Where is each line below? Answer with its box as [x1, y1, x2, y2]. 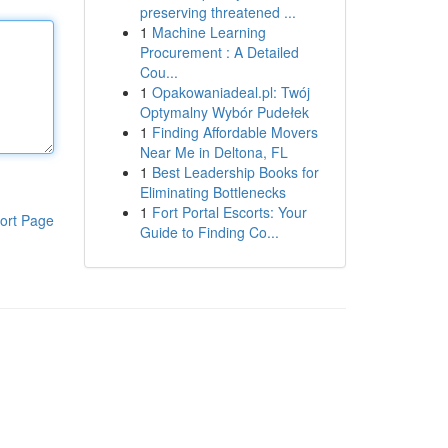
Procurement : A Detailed [139, 42, 299, 62]
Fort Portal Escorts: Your [151, 202, 307, 222]
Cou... [139, 62, 178, 82]
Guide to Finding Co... [139, 222, 279, 242]
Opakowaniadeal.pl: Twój [151, 82, 310, 102]
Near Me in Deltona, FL [139, 142, 288, 162]
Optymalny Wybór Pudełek [139, 102, 309, 122]
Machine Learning [151, 22, 266, 42]
